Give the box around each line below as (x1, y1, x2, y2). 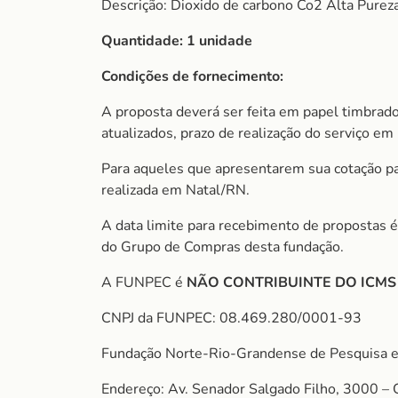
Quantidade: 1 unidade (101, 31, 252, 51)
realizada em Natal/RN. (101, 180, 250, 200)
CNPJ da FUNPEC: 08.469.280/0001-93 (101, 308, 362, 328)
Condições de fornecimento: (101, 67, 283, 86)
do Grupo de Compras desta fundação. (101, 237, 344, 257)
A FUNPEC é (101, 273, 187, 292)
